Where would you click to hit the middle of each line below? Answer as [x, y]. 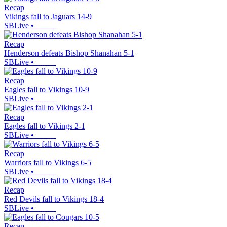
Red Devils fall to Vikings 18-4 [54, 199]
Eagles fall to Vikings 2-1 [45, 126]
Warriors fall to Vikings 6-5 [48, 163]
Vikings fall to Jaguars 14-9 [48, 17]
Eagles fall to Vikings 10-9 [47, 90]
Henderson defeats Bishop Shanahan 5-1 [69, 53]
